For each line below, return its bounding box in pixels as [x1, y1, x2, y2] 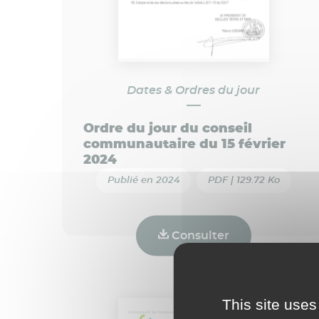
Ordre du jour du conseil [83, 122, 252, 135]
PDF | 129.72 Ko [208, 175, 281, 185]
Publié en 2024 [107, 175, 180, 185]
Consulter [168, 229, 229, 241]
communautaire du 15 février [83, 137, 286, 151]
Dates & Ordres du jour [127, 84, 261, 96]
